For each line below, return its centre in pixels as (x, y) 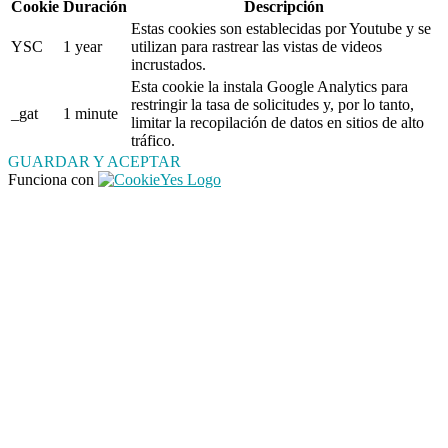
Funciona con (53, 179)
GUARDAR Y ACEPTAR (94, 161)
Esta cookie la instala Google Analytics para (269, 86)
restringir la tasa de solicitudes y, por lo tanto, (272, 104)
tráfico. (153, 140)
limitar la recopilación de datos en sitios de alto (277, 122)
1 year (82, 46)
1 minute (90, 113)
